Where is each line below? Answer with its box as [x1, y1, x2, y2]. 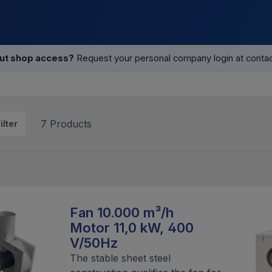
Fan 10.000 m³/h [69, 204, 174, 220]
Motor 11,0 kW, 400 [69, 219, 194, 236]
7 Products [41, 117, 92, 130]
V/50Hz [69, 234, 118, 251]
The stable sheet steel [69, 251, 171, 264]
